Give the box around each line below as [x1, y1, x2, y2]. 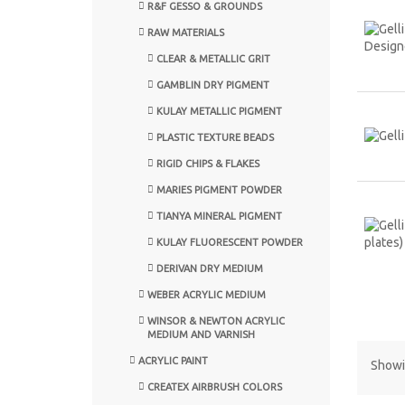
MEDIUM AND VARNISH [147, 328, 255, 340]
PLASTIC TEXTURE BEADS [156, 131, 274, 143]
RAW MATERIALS [147, 26, 224, 38]
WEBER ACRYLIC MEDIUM [147, 288, 266, 300]
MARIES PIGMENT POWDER [156, 184, 282, 195]
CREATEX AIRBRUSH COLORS [147, 381, 282, 392]
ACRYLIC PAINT [138, 354, 208, 366]
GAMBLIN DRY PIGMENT [156, 79, 269, 90]
